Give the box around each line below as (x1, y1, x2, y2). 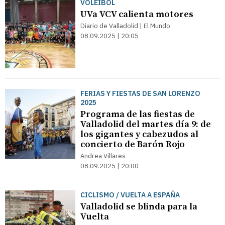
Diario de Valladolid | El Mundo (80, 22, 170, 30)
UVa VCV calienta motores (80, 9, 193, 20)
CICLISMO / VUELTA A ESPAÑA (80, 190, 180, 199)
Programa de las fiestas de (80, 108, 195, 120)
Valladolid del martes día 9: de (80, 119, 211, 130)
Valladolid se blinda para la (80, 201, 197, 212)
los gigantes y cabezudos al (80, 129, 198, 140)
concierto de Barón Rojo (80, 139, 185, 150)
